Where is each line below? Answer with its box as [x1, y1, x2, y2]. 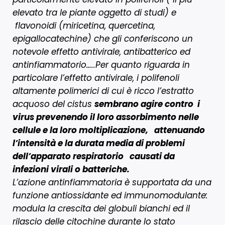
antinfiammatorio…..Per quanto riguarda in [13, 58, 190, 71]
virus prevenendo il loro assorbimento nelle [13, 110, 199, 123]
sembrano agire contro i [94, 97, 200, 110]
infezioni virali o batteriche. [13, 163, 130, 175]
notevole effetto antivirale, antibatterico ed [13, 45, 190, 58]
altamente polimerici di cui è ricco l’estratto [13, 84, 194, 97]
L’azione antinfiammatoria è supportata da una [13, 176, 211, 188]
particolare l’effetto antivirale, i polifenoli [13, 71, 179, 84]
